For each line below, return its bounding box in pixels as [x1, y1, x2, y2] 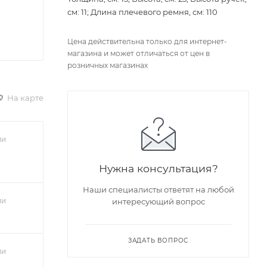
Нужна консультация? [98, 162, 218, 175]
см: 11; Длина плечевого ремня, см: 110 [67, 7, 218, 17]
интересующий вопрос [111, 197, 205, 207]
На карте [5, 92, 44, 103]
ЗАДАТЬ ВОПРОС [128, 237, 189, 245]
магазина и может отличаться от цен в [67, 49, 210, 58]
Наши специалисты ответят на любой [82, 185, 234, 195]
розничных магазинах [67, 61, 148, 70]
